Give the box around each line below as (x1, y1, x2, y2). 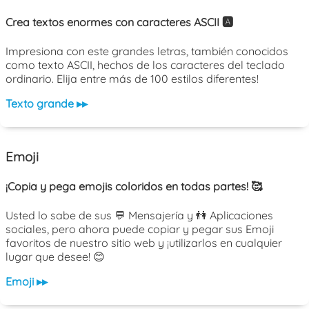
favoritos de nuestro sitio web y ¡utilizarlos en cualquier (6, 235, 282, 250)
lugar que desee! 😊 (6, 249, 105, 263)
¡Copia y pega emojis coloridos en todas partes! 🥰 (6, 179, 262, 194)
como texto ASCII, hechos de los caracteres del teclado (6, 58, 285, 72)
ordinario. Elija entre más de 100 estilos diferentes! (6, 72, 259, 86)
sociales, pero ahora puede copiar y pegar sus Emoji (6, 221, 274, 236)
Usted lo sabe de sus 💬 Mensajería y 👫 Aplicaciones (6, 208, 273, 222)
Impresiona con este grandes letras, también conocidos (6, 44, 288, 59)
